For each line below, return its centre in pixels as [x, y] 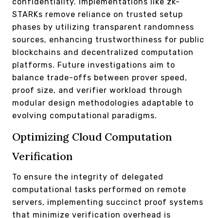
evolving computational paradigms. [85, 115]
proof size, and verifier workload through [97, 90]
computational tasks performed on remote [99, 189]
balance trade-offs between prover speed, [100, 77]
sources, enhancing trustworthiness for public [108, 39]
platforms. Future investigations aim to [94, 65]
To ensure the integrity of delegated [88, 177]
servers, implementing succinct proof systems [108, 202]
